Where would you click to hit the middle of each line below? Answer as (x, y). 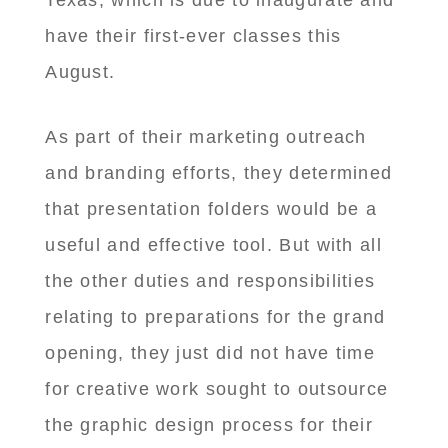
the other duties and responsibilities (210, 281)
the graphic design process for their (209, 425)
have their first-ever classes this (193, 36)
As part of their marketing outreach (206, 137)
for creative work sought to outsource (217, 389)
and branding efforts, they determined (219, 173)
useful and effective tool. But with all (213, 245)
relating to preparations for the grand (215, 317)
